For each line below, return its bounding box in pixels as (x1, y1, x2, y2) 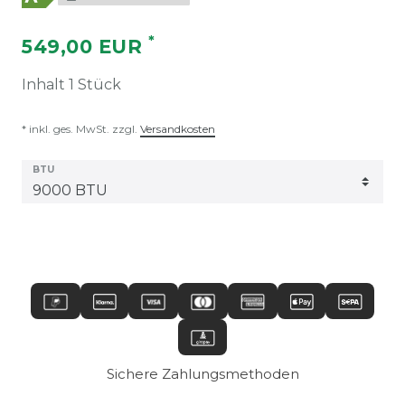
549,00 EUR (22, 34, 148, 58)
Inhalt (22, 75, 69, 93)
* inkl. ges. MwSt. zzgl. (22, 121, 140, 136)
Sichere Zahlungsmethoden (106, 364, 299, 382)
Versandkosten (140, 121, 215, 136)
